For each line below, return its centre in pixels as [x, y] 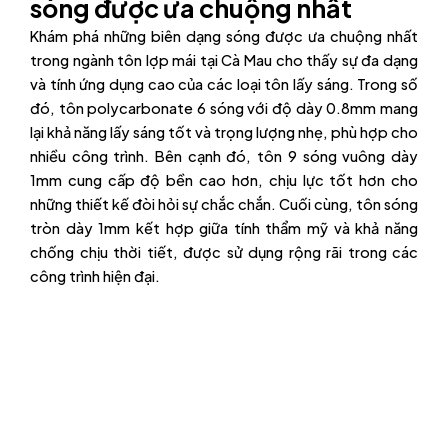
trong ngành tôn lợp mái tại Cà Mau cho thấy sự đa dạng [224, 59]
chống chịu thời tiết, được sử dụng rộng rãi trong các [224, 251]
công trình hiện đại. [95, 275]
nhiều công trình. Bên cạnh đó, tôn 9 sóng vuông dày [224, 155]
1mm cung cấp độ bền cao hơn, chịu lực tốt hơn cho [224, 179]
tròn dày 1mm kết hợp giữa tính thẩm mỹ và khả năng [224, 227]
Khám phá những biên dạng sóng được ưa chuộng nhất [224, 35]
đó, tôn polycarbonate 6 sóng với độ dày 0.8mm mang [224, 107]
